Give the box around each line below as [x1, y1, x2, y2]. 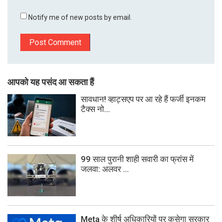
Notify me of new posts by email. [28, 13, 132, 21]
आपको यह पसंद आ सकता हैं [7, 77, 94, 87]
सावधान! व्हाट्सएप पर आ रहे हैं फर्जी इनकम [81, 94, 206, 104]
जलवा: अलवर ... [81, 164, 129, 174]
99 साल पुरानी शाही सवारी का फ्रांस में [81, 154, 194, 165]
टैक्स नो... [81, 104, 110, 114]
